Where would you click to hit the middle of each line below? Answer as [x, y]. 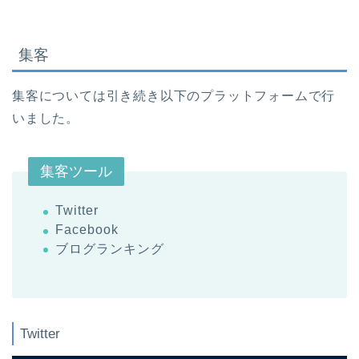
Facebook [87, 229]
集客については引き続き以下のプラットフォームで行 [174, 96]
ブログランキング [110, 249]
